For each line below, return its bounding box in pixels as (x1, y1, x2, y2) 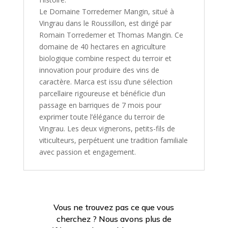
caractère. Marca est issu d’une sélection (39, 77, 173, 87)
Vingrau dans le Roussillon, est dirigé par (39, 18, 172, 28)
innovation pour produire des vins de (39, 65, 159, 75)
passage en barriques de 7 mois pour (39, 100, 161, 110)
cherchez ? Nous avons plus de (56, 214, 172, 224)
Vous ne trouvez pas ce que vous (53, 202, 175, 212)
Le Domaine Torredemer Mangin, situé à (39, 7, 174, 16)
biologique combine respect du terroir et (39, 53, 172, 63)
